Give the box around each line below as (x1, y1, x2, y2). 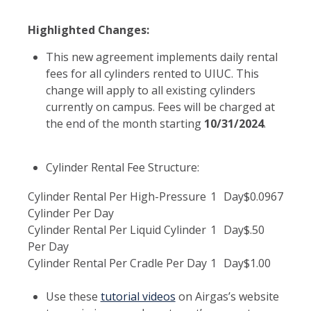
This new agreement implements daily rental (45, 49, 278, 65)
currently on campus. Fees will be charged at (45, 99, 275, 115)
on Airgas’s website (175, 288, 279, 304)
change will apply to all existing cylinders (45, 82, 255, 98)
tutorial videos (100, 288, 176, 304)
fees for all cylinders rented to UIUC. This (45, 65, 259, 81)
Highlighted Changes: (28, 22, 149, 37)
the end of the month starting (45, 115, 204, 131)
